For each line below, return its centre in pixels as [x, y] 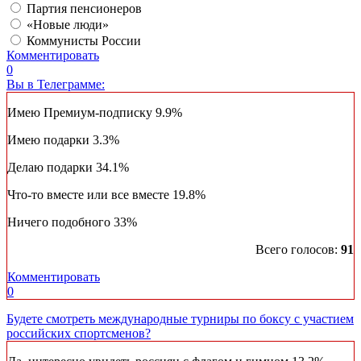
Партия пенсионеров [84, 9]
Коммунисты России [84, 41]
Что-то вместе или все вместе [90, 195]
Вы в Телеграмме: [56, 85]
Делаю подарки [52, 168]
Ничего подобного [60, 222]
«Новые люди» [68, 25]
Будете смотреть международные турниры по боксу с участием [180, 319]
